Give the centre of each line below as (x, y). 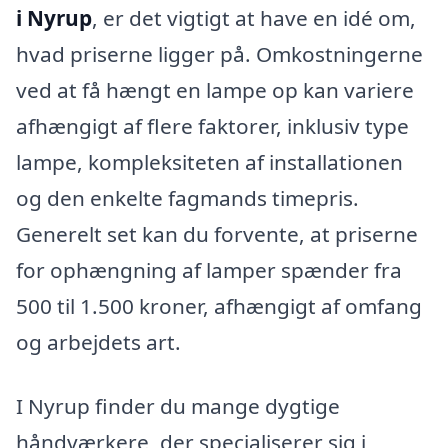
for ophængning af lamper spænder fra (209, 269)
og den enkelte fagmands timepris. (187, 197)
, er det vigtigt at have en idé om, (254, 17)
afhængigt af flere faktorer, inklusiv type (212, 125)
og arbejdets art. (98, 341)
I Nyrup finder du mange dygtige (178, 405)
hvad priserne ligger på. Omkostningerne (219, 53)
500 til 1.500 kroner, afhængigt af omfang (219, 305)
